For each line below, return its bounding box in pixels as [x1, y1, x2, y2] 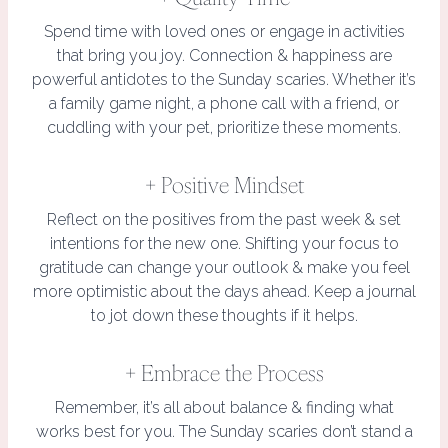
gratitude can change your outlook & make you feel [38, 257, 410, 277]
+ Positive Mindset [144, 169, 304, 199]
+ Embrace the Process [124, 357, 324, 387]
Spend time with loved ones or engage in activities [43, 21, 405, 41]
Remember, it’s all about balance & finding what [54, 397, 394, 417]
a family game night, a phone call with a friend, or [49, 93, 399, 113]
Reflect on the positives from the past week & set [47, 209, 401, 229]
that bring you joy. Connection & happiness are [56, 45, 392, 65]
